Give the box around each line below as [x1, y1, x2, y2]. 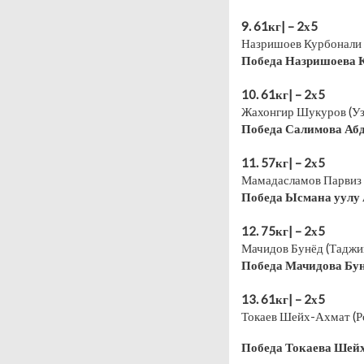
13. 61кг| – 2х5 [241, 291, 325, 306]
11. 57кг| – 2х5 [241, 154, 325, 170]
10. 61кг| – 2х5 [241, 86, 325, 102]
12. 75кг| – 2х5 [241, 223, 325, 238]
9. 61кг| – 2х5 [241, 18, 318, 33]
